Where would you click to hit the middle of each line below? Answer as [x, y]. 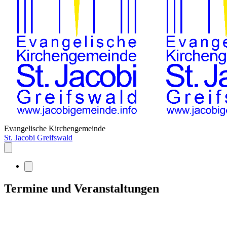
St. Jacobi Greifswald [38, 138]
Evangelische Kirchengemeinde [55, 128]
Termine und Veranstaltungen [82, 188]
